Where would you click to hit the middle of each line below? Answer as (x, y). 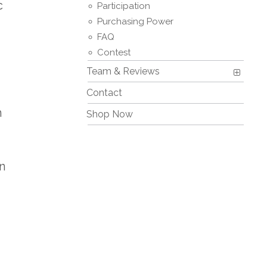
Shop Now (110, 114)
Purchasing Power (135, 21)
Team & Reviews (123, 71)
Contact (104, 93)
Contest (114, 52)
